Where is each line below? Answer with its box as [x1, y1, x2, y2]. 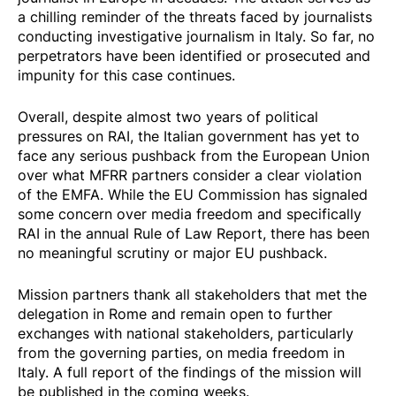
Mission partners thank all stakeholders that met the [18, 285, 367, 305]
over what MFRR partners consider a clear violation [18, 165, 362, 186]
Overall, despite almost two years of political [18, 107, 318, 127]
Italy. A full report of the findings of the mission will [18, 362, 362, 383]
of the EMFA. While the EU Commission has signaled [18, 185, 368, 205]
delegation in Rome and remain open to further [18, 304, 332, 324]
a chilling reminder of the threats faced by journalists [18, 6, 372, 27]
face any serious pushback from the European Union [18, 146, 369, 166]
